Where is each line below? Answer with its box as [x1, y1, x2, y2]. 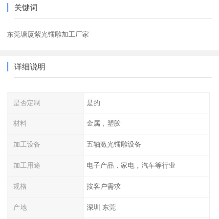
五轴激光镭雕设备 [86, 140, 141, 149]
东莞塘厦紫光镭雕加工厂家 [7, 30, 89, 38]
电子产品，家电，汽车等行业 [86, 161, 175, 170]
